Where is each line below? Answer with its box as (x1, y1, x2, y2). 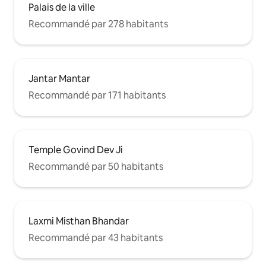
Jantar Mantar (28, 72, 90, 85)
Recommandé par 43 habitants (28, 231, 163, 244)
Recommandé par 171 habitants (28, 88, 166, 102)
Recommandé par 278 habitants (28, 17, 168, 30)
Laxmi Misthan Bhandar (28, 214, 129, 227)
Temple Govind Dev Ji (28, 143, 123, 156)
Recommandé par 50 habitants (28, 160, 163, 173)
